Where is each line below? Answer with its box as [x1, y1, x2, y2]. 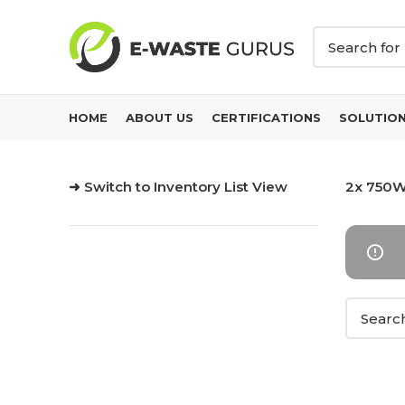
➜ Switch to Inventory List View [69, 178, 287, 195]
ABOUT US [126, 109, 193, 125]
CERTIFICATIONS [212, 109, 321, 125]
